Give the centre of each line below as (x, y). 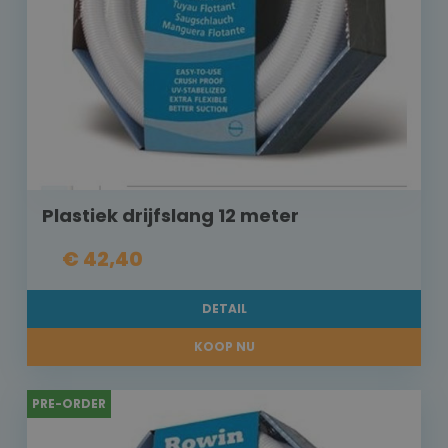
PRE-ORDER (69, 404)
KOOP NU (224, 347)
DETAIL (224, 309)
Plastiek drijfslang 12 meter (170, 216)
